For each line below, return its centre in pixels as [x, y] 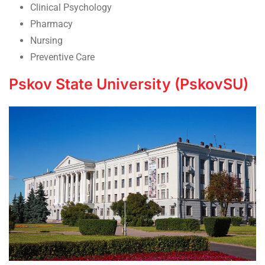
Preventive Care [62, 57]
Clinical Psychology [71, 8]
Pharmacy [51, 24]
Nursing [46, 41]
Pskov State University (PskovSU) [129, 84]
